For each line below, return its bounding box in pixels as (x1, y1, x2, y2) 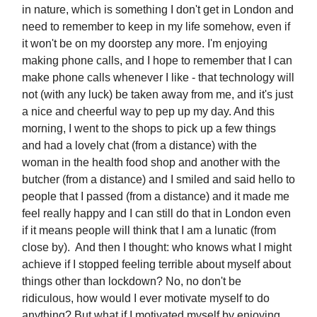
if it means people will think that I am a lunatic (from (22, 224, 276, 236)
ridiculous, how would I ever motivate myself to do (22, 292, 270, 304)
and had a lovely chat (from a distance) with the (22, 139, 257, 151)
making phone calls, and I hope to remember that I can (22, 54, 292, 67)
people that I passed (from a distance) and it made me (22, 190, 289, 202)
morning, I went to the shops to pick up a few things (22, 122, 276, 134)
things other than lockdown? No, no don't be (22, 275, 241, 287)
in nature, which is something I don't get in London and (22, 4, 294, 16)
